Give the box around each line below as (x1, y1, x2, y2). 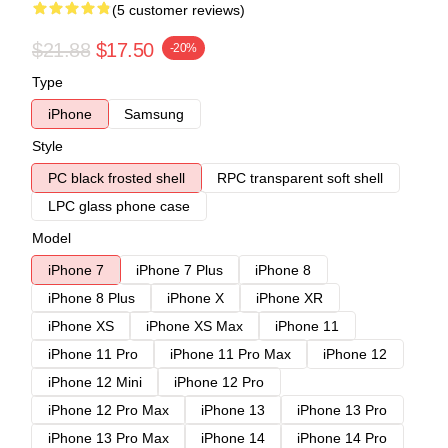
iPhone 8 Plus (48, 289, 135, 306)
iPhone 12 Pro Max (48, 401, 169, 418)
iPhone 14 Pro (297, 429, 387, 446)
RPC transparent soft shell (217, 169, 383, 186)
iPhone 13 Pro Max (48, 429, 169, 446)
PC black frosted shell (48, 169, 185, 186)
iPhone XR (256, 289, 323, 306)
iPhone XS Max (146, 317, 243, 334)
